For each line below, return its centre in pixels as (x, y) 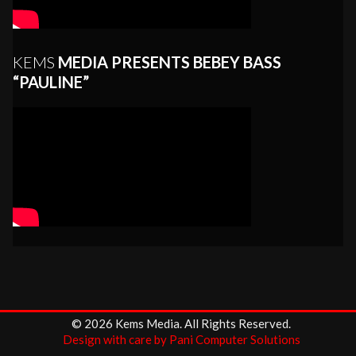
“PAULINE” (50, 81)
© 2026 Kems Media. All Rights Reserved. (182, 324)
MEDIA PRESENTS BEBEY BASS (168, 62)
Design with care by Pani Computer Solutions (181, 340)
